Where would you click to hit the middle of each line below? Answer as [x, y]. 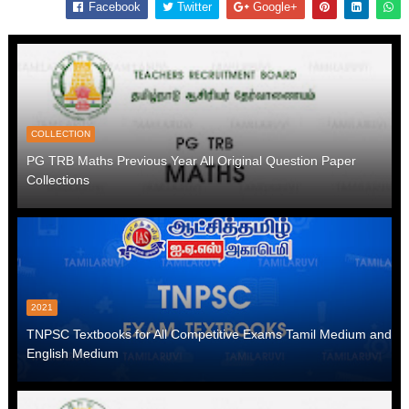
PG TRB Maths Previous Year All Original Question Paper [191, 160]
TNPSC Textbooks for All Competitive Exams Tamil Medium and [209, 334]
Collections [58, 179]
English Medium [72, 353]
